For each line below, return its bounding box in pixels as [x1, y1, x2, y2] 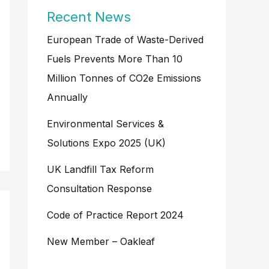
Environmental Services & [47, 118, 164, 130]
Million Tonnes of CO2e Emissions [47, 72, 201, 85]
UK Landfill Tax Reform [47, 163, 154, 176]
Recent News [47, 9, 131, 25]
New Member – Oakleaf [47, 235, 155, 248]
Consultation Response [47, 183, 152, 195]
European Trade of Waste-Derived [47, 34, 204, 46]
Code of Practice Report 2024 [47, 209, 184, 222]
